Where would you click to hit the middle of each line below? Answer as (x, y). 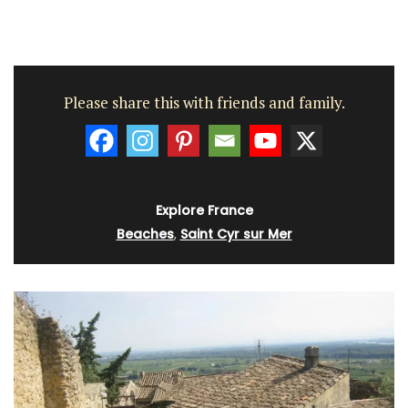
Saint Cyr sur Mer (236, 235)
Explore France (204, 211)
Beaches (145, 235)
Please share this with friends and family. (204, 102)
